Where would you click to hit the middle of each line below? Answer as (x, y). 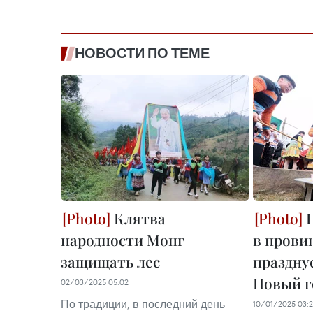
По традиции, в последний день (143, 304)
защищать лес (110, 261)
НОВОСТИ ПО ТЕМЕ (142, 53)
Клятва (138, 218)
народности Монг (123, 240)
